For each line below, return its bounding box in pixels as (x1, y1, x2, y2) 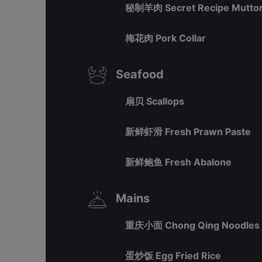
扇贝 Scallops (125, 95, 184, 107)
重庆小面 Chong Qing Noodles (125, 219, 260, 231)
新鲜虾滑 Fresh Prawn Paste (125, 126, 251, 137)
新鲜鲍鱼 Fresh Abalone (125, 156, 232, 168)
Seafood (116, 67, 164, 81)
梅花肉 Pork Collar (125, 32, 206, 44)
